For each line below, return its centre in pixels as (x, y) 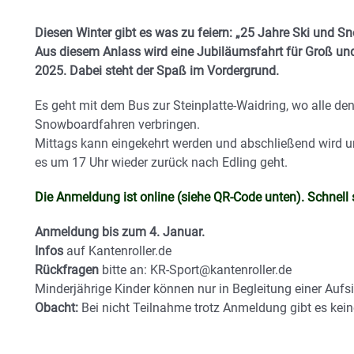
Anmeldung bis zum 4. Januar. (120, 232)
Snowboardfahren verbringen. (117, 125)
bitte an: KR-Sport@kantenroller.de (195, 270)
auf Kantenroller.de (117, 251)
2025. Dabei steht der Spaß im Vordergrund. (157, 71)
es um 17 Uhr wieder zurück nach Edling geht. (161, 163)
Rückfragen (67, 270)
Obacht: (56, 308)
